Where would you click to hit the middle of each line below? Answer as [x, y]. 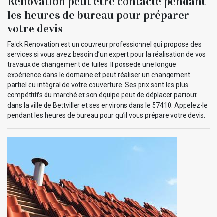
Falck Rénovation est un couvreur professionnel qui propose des [104, 44]
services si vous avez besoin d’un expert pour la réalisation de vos [107, 54]
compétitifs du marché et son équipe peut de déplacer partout [102, 95]
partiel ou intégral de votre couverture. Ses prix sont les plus [98, 85]
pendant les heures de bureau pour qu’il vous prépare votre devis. [106, 116]
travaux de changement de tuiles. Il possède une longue [92, 65]
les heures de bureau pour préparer [98, 15]
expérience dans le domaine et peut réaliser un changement [99, 75]
